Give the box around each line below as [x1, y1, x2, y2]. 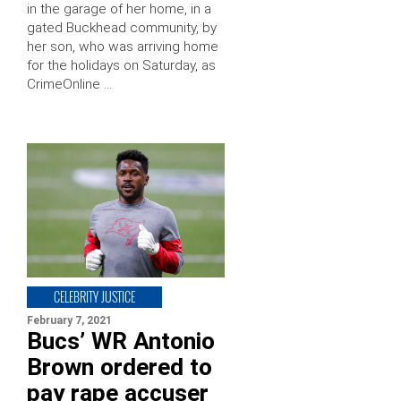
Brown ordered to [27, 354, 212, 380]
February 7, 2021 [27, 314, 112, 327]
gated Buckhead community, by [27, 19, 217, 36]
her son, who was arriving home [27, 38, 218, 55]
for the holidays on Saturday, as [27, 56, 216, 73]
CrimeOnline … [27, 75, 112, 92]
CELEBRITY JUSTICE [54, 287, 135, 306]
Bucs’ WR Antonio [27, 328, 215, 354]
